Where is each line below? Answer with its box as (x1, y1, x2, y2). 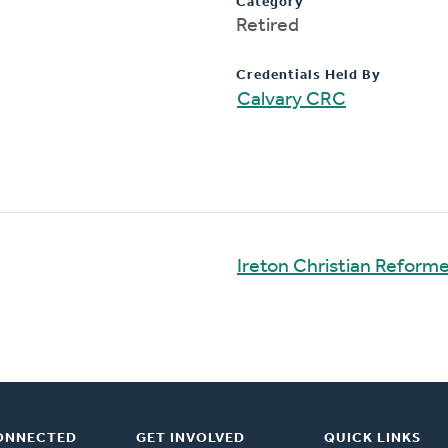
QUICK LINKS (323, 430, 421, 446)
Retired (236, 15, 299, 36)
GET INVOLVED (135, 430, 245, 446)
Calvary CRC (237, 89, 346, 110)
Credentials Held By (236, 67, 381, 83)
